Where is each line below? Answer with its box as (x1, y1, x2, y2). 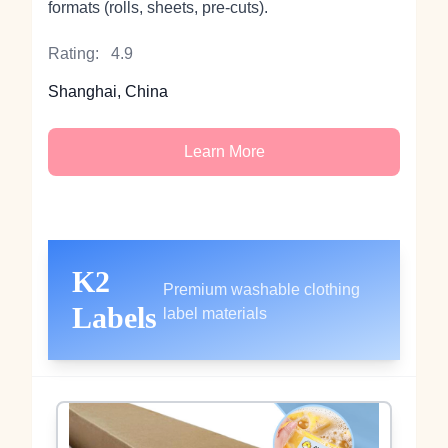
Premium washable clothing (163, 281, 361, 298)
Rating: (48, 45, 99, 62)
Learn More (183, 143, 265, 160)
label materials (163, 305, 268, 322)
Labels (72, 301, 157, 334)
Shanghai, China (48, 83, 168, 100)
